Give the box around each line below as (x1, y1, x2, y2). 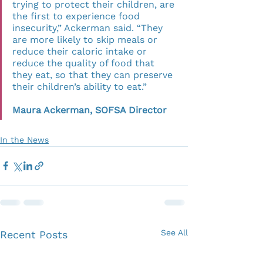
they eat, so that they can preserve (12, 69, 176, 80)
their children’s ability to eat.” (12, 80, 176, 92)
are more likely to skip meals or (12, 33, 160, 45)
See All (161, 227, 188, 237)
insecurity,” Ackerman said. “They (12, 22, 166, 33)
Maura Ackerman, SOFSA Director (12, 104, 167, 116)
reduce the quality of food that (12, 57, 157, 69)
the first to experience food (12, 10, 143, 22)
